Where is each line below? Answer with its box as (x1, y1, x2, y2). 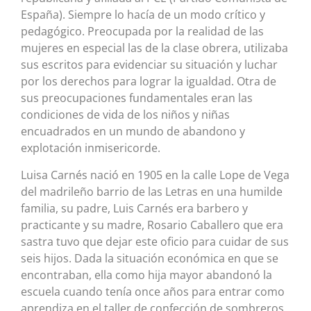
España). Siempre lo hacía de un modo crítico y (21, 7, 265, 23)
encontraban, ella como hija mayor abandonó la (21, 267, 272, 283)
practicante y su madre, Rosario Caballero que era (21, 217, 283, 233)
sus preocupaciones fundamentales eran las (21, 90, 253, 106)
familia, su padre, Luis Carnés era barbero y (21, 200, 248, 216)
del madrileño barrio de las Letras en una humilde (21, 183, 283, 199)
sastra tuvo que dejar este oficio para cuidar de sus (21, 233, 289, 249)
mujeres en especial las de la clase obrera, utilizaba (21, 40, 288, 56)
